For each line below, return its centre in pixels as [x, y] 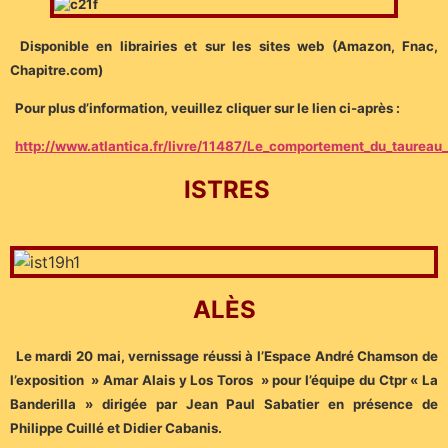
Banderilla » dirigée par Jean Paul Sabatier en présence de [224, 403]
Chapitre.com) [56, 69]
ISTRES [226, 189]
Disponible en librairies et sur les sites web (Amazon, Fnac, [228, 45]
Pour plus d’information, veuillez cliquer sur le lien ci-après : [207, 107]
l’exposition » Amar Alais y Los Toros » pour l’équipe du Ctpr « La [224, 379]
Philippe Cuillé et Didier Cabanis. [116, 427]
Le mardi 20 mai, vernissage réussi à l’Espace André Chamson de [227, 355]
